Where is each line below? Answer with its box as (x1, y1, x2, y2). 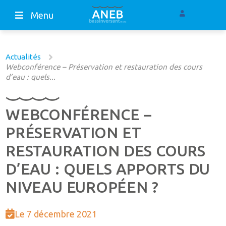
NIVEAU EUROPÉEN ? (6, 179, 158, 196)
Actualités (6, 52, 41, 62)
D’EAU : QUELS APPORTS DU (6, 160, 210, 178)
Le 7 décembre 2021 (15, 209, 97, 219)
